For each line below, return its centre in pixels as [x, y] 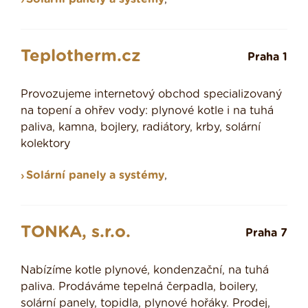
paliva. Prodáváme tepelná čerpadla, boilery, [139, 287]
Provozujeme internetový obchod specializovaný [151, 95]
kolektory [45, 144]
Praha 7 [266, 233]
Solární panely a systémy [95, 176]
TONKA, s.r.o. [76, 233]
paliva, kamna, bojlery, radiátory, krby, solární [141, 128]
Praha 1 [267, 57]
